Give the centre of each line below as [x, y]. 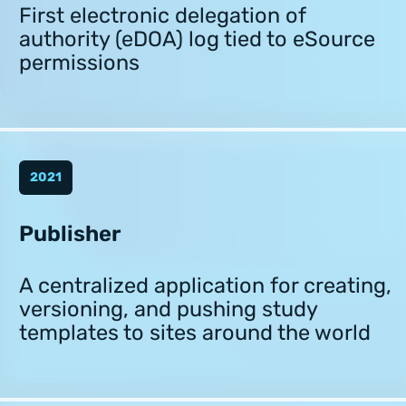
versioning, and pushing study [168, 309]
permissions [79, 62]
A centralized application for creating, [205, 285]
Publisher [70, 234]
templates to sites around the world [195, 332]
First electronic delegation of [162, 15]
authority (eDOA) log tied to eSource [197, 39]
